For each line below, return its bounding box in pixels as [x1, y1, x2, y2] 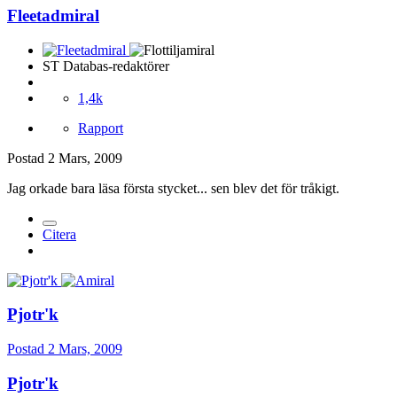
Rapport [78, 120, 123, 136]
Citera [43, 226, 76, 242]
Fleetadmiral [7, 6, 99, 25]
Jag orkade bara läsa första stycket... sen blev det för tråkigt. [7, 180, 339, 196]
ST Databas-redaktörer [43, 58, 169, 74]
